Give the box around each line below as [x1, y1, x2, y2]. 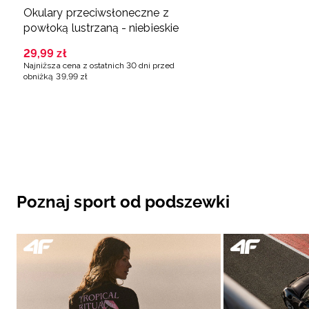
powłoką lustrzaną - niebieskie [23, 21, 179, 34]
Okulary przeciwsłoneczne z [23, 6, 169, 19]
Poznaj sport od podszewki [17, 191, 230, 212]
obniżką [23, 71, 54, 81]
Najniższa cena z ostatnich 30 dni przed [23, 60, 175, 70]
